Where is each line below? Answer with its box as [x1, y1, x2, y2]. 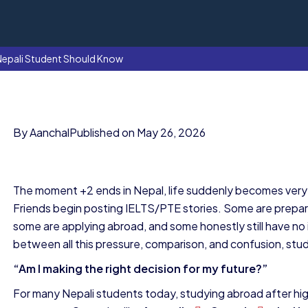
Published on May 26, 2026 [69, 125, 206, 140]
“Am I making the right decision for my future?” [13, 261, 267, 276]
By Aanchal [13, 125, 69, 140]
